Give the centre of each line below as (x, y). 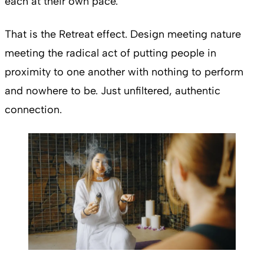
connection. (33, 109)
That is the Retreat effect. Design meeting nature (123, 34)
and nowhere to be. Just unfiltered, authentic (113, 90)
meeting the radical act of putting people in (110, 53)
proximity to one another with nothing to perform (124, 72)
